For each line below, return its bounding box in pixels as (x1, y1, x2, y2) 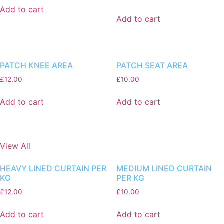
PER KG (116, 172, 144, 183)
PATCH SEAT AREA (116, 60, 188, 71)
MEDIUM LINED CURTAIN (116, 163, 212, 173)
